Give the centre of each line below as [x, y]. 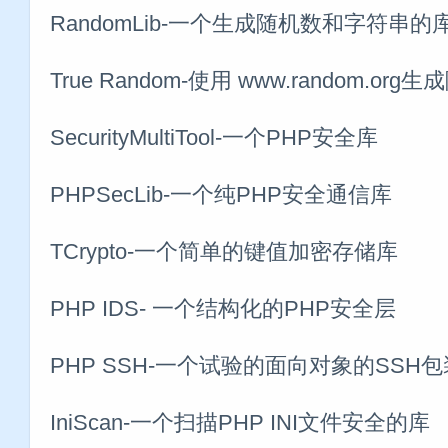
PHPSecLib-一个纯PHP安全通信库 [221, 194]
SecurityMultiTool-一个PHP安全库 [214, 137]
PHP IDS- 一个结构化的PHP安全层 [223, 308]
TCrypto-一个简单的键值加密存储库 [224, 251]
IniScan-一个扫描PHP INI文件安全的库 [240, 422]
